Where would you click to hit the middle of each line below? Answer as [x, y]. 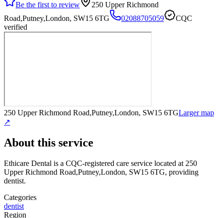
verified [16, 27]
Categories [20, 197]
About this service [49, 142]
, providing [182, 172]
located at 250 [175, 163]
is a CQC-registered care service [102, 163]
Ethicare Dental [28, 163]
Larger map [196, 112]
